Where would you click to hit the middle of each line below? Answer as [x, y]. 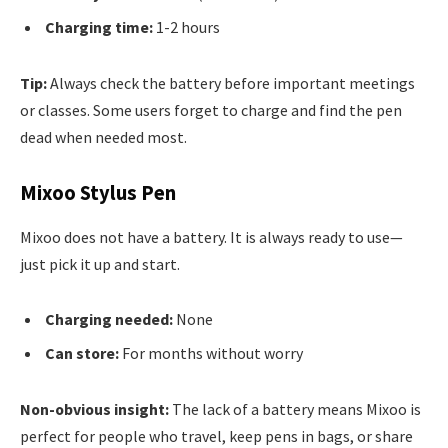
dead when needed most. [103, 136]
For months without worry [211, 353]
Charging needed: [109, 319]
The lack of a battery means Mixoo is [295, 409]
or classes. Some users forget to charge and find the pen [211, 109]
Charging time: [99, 26]
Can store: [82, 353]
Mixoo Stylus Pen [98, 193]
